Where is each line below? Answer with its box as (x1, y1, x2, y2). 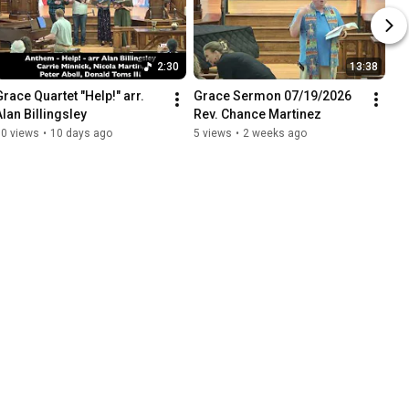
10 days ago (50, 126, 112, 140)
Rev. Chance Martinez (194, 106, 321, 121)
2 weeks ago (243, 126, 307, 140)
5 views (194, 126, 232, 140)
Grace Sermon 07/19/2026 (194, 88, 351, 103)
